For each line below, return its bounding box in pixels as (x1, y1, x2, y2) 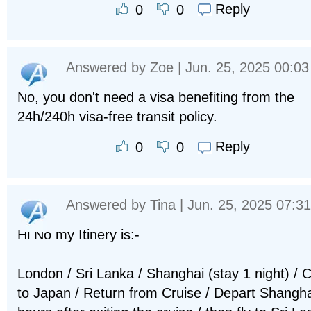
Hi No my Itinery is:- (17, 227, 140, 243)
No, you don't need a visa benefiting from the (17, 89, 294, 105)
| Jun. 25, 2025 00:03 (174, 59, 309, 75)
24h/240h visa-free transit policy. (17, 108, 217, 124)
